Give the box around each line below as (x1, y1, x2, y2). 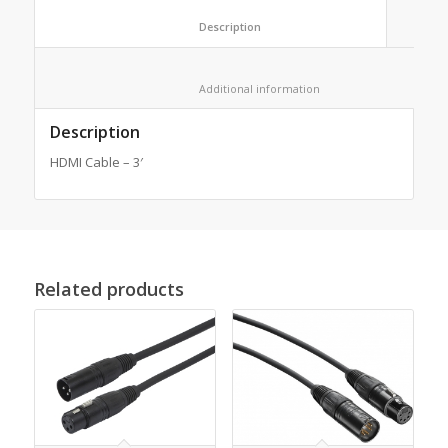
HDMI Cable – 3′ (49, 152, 143, 171)
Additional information (319, 80, 439, 96)
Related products (33, 276, 184, 301)
